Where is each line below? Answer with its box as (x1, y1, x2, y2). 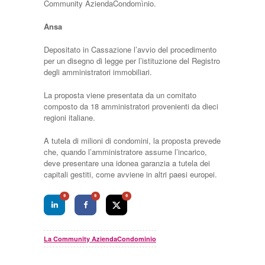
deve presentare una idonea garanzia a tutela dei (44, 157, 210, 169)
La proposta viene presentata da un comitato (44, 89, 196, 101)
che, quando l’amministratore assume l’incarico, (44, 146, 207, 157)
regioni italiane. (44, 112, 95, 123)
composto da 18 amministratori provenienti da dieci (44, 101, 218, 112)
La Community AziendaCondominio (44, 234, 156, 243)
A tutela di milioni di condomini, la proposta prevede (44, 135, 221, 146)
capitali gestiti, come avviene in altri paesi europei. (44, 169, 217, 180)
